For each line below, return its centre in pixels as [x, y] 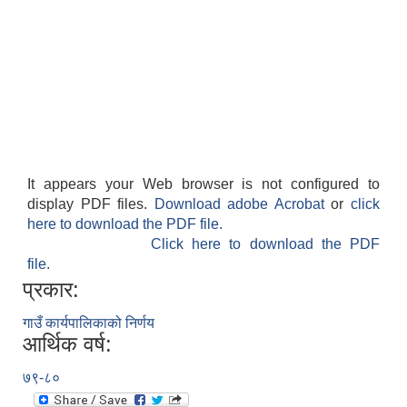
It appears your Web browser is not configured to [203, 184]
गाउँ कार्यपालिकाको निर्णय [89, 323]
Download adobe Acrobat [243, 204]
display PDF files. [91, 204]
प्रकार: [51, 290]
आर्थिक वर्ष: [67, 344]
